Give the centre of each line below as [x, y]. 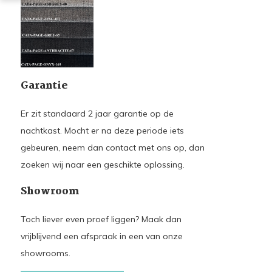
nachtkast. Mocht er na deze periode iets [102, 130]
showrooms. [46, 253]
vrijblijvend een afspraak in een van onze [101, 236]
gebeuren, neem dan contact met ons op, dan [112, 147]
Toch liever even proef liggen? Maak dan [101, 219]
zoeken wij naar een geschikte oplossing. [102, 164]
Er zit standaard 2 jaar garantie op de [97, 113]
